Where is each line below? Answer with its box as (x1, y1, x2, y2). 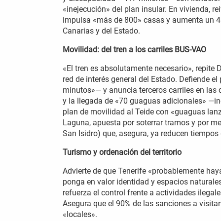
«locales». (63, 209, 99, 219)
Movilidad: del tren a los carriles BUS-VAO (63, 44, 206, 54)
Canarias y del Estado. (63, 26, 142, 36)
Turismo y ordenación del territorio (63, 147, 182, 157)
